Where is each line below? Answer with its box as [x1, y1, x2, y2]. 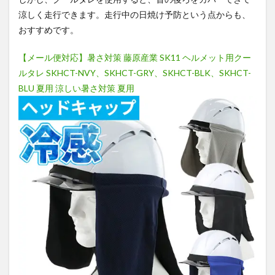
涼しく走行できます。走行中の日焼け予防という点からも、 [18, 9, 250, 20]
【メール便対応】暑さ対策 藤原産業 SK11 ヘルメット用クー [18, 52, 251, 63]
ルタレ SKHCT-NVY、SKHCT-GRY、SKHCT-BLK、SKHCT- [18, 67, 251, 78]
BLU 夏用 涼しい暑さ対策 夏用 [18, 82, 134, 93]
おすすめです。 [18, 24, 79, 35]
